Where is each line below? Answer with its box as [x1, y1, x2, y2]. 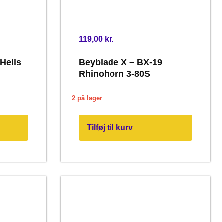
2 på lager [71, 94, 102, 102]
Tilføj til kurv [86, 123, 133, 132]
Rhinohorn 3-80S [78, 68, 150, 79]
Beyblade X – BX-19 [78, 57, 162, 67]
